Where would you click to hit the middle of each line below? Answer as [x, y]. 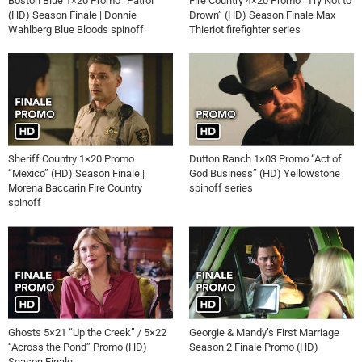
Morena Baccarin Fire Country [75, 188]
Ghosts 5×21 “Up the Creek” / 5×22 [87, 333]
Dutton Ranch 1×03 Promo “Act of [265, 159]
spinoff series [221, 188]
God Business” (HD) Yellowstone [265, 174]
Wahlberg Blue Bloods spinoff [76, 29]
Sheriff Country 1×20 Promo [71, 159]
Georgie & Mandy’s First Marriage [264, 333]
